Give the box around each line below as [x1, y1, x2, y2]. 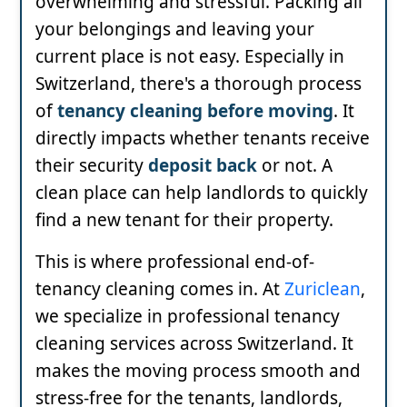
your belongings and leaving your [35, 16, 314, 41]
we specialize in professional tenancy [35, 303, 340, 328]
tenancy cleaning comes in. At [35, 276, 284, 301]
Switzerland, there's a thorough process [35, 71, 362, 95]
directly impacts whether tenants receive [35, 125, 370, 150]
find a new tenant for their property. [35, 207, 333, 232]
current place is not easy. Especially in [35, 44, 344, 68]
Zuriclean [284, 276, 361, 301]
